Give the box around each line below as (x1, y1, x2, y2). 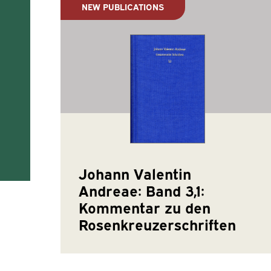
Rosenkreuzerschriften (78, 214, 236, 234)
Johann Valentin (78, 163, 191, 183)
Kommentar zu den (78, 197, 211, 217)
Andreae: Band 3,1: (78, 180, 204, 200)
